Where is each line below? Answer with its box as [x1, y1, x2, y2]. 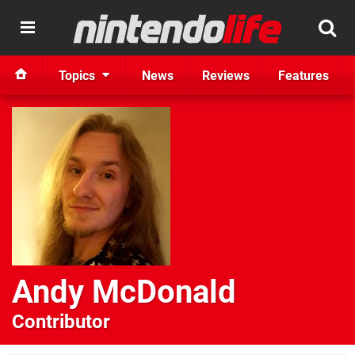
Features [278, 67, 329, 83]
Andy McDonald [12, 273, 236, 311]
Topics [59, 67, 95, 83]
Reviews [202, 67, 250, 83]
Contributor [12, 311, 110, 333]
